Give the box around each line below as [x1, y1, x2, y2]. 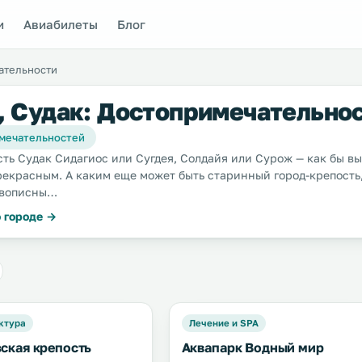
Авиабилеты [23, 16, 99, 32]
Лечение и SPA [188, 318, 259, 329]
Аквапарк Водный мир [181, 339, 324, 356]
